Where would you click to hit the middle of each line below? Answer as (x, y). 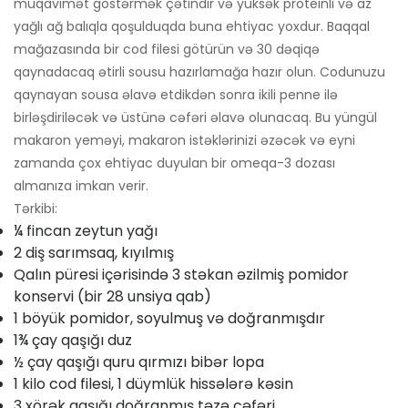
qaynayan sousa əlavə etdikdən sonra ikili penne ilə (176, 95)
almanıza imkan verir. (81, 186)
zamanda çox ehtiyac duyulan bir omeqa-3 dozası (174, 163)
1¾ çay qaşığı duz (73, 341)
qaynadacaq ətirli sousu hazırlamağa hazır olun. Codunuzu (199, 72)
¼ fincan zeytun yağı (86, 231)
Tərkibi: (36, 209)
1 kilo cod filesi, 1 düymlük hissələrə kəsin (153, 384)
